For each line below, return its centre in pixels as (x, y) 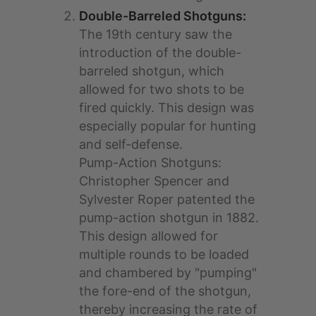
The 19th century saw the (156, 35)
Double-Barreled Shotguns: (163, 16)
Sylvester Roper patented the (167, 200)
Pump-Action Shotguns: (150, 163)
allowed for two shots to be (162, 90)
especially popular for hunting (168, 126)
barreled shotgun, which (152, 71)
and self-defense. (131, 145)
